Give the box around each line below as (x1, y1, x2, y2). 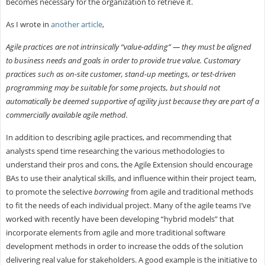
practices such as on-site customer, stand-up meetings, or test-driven (5, 68, 236, 79)
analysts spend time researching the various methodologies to (5, 145, 225, 156)
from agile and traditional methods (128, 186, 253, 197)
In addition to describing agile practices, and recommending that (5, 131, 232, 143)
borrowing (93, 186, 129, 197)
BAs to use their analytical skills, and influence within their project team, (5, 172, 256, 183)
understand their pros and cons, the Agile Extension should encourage (5, 159, 253, 170)
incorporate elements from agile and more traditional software (5, 227, 225, 238)
